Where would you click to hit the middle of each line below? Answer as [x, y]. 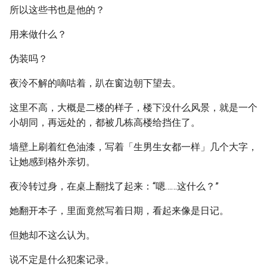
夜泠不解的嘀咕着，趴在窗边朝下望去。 [95, 83]
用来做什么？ [38, 34]
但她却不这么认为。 [52, 235]
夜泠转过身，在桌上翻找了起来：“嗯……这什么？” [114, 186]
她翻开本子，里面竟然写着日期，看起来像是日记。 [119, 211]
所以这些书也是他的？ [57, 10]
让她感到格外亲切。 [52, 162]
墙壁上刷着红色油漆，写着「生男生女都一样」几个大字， [133, 147]
